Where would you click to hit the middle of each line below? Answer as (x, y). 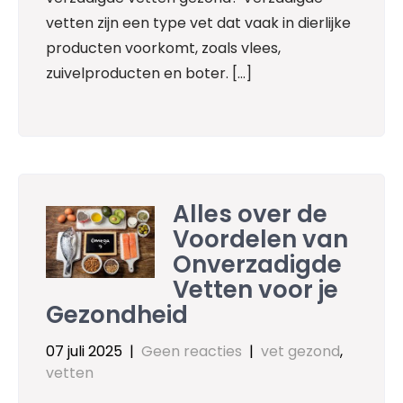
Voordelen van (261, 239)
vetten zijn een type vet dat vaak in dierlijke (198, 22)
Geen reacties (192, 351)
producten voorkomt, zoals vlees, (163, 48)
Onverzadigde (258, 264)
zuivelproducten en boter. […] (149, 73)
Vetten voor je (256, 289)
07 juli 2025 (84, 351)
